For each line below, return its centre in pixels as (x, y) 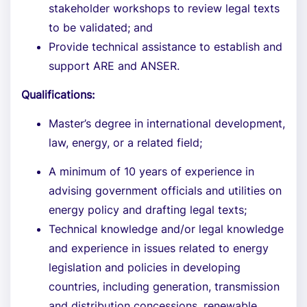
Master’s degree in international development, (167, 123)
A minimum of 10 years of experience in (151, 171)
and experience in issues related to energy (159, 248)
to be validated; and (101, 27)
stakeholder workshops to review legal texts (164, 8)
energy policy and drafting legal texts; (148, 210)
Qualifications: (58, 95)
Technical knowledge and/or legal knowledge (166, 229)
